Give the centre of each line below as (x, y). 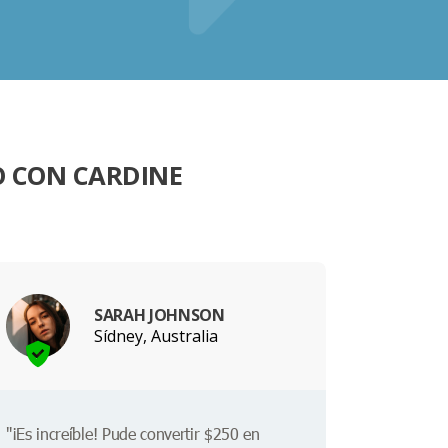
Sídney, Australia (156, 335)
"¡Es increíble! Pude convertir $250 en (133, 434)
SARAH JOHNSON (159, 314)
